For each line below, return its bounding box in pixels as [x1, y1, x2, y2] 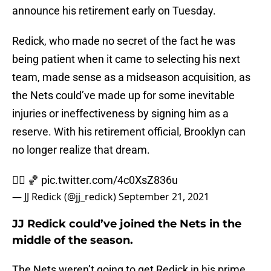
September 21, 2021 [119, 190, 209, 204]
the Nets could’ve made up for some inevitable [12, 89, 235, 102]
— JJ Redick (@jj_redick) [12, 190, 119, 204]
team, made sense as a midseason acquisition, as [12, 71, 250, 84]
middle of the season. [12, 233, 133, 247]
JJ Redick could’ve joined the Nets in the [12, 217, 241, 231]
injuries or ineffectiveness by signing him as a [12, 107, 229, 120]
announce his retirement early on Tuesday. [12, 4, 216, 18]
